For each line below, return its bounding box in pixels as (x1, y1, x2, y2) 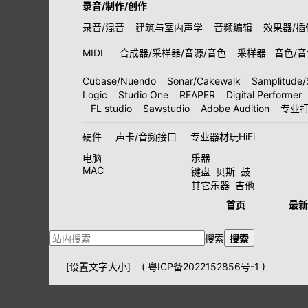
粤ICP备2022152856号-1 (148, 261, 259, 273)
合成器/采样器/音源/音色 (120, 47, 226, 58)
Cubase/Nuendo (82, 75, 156, 87)
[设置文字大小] (66, 261, 131, 273)
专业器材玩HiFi (190, 131, 255, 142)
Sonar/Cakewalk (167, 75, 241, 87)
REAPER (179, 89, 215, 100)
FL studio (91, 102, 132, 114)
